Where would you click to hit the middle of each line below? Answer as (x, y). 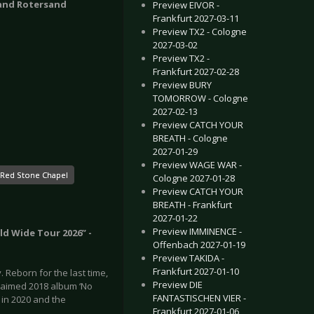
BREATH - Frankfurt (192, 205)
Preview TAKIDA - (189, 258)
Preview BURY (182, 85)
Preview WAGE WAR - (197, 165)
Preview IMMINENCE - (197, 231)
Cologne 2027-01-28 (194, 178)
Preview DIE (178, 285)
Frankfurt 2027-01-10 (196, 271)
